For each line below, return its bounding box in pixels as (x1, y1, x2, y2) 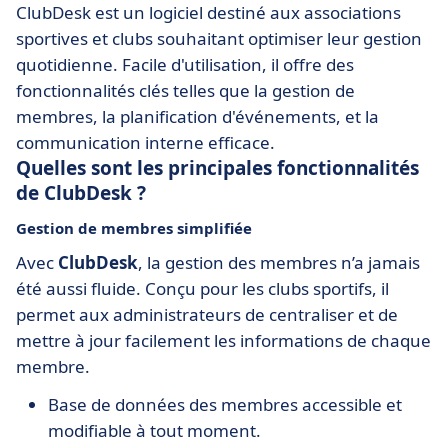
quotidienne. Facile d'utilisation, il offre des (16, 53, 354, 76)
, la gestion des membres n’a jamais (138, 251, 420, 274)
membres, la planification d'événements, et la (16, 105, 379, 128)
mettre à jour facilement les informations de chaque (16, 329, 431, 352)
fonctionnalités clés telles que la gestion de (16, 79, 355, 102)
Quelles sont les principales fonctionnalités (16, 155, 419, 181)
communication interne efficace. (16, 131, 275, 154)
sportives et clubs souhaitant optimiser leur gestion (16, 27, 422, 50)
